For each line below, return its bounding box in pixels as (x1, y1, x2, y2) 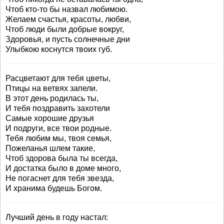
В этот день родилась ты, (5, 94, 98, 102)
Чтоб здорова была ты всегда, (5, 154, 117, 162)
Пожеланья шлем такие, (5, 144, 95, 152)
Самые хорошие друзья (5, 114, 94, 122)
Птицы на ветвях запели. (5, 84, 97, 92)
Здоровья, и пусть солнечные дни (5, 35, 130, 43)
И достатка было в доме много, (5, 164, 121, 172)
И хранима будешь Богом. (5, 184, 102, 192)
